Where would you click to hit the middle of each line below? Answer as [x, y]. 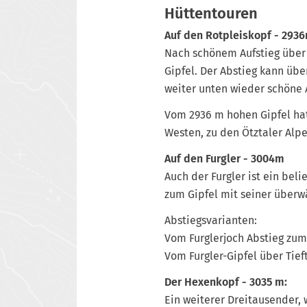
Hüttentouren [211, 13]
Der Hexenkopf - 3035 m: [226, 282]
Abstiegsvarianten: [211, 220]
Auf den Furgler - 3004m [224, 158]
